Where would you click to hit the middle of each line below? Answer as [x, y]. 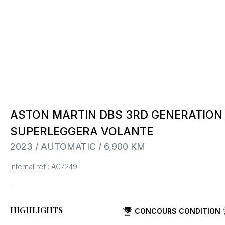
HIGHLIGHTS [36, 210]
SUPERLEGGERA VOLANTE [82, 131]
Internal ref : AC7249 [44, 166]
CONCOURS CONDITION [178, 211]
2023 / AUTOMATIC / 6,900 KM [78, 146]
